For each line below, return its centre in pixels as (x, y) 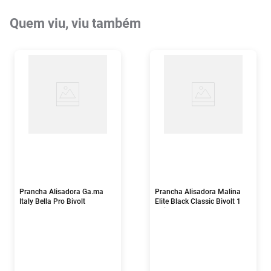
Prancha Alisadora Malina (198, 192)
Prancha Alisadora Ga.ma (61, 192)
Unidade (168, 211)
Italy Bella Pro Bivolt (52, 202)
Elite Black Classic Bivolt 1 (198, 202)
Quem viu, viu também (75, 24)
